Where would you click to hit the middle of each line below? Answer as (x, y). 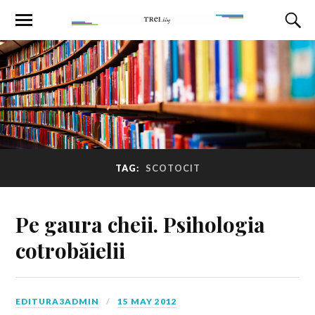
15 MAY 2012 (148, 301)
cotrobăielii (71, 250)
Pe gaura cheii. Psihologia (141, 224)
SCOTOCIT (173, 168)
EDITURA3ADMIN (58, 301)
